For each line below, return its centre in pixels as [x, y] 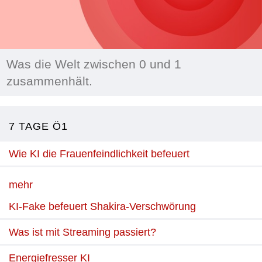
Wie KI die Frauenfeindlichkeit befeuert [99, 154]
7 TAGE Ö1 [38, 127]
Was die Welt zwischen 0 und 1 [94, 64]
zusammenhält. [49, 81]
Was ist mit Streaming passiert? [82, 232]
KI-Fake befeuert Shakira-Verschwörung [102, 207]
